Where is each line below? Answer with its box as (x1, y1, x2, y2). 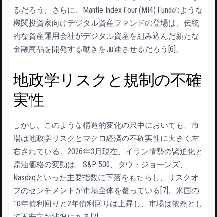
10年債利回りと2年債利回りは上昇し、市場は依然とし (13, 199, 203, 208)
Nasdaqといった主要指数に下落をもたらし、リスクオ (13, 172, 199, 182)
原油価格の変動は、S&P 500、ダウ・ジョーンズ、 (13, 159, 187, 169)
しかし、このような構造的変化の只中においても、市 (13, 120, 199, 130)
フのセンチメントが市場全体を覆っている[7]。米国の (13, 186, 199, 195)
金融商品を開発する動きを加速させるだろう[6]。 (13, 44, 184, 54)
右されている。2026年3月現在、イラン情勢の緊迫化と (13, 146, 203, 156)
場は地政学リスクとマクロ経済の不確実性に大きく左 (13, 133, 199, 143)
